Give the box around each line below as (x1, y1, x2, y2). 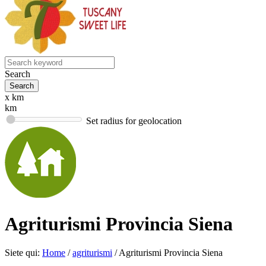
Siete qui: (5, 248, 40, 258)
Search (5, 69, 30, 80)
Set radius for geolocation (86, 116, 182, 126)
